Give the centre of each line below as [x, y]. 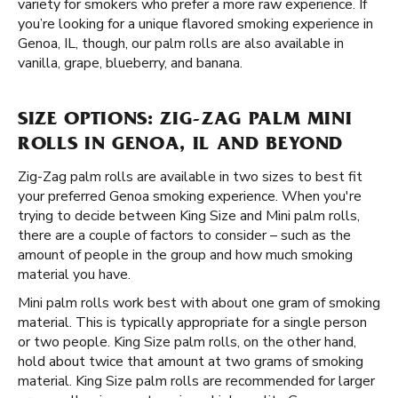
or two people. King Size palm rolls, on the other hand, [187, 342]
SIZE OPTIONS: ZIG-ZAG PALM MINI [185, 121]
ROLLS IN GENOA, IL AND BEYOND [181, 146]
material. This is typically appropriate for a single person [192, 322]
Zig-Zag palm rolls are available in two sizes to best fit [190, 177]
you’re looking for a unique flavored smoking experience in [195, 24]
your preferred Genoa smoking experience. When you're [190, 196]
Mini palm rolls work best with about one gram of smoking [199, 303]
